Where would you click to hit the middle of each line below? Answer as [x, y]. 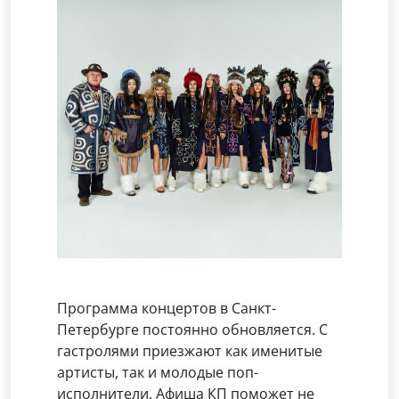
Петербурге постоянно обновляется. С [192, 330]
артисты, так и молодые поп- [158, 372]
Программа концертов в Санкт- [167, 308]
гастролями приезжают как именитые [190, 351]
